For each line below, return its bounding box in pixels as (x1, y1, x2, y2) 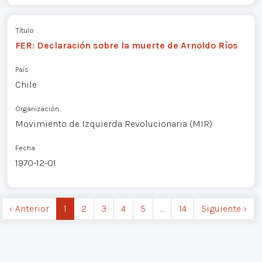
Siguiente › (201, 202, 247, 214)
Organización (15, 104, 59, 113)
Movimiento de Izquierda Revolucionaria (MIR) (15, 118, 212, 130)
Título (15, 26, 34, 35)
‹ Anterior (9, 202, 49, 214)
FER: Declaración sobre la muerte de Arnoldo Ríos (15, 40, 238, 51)
